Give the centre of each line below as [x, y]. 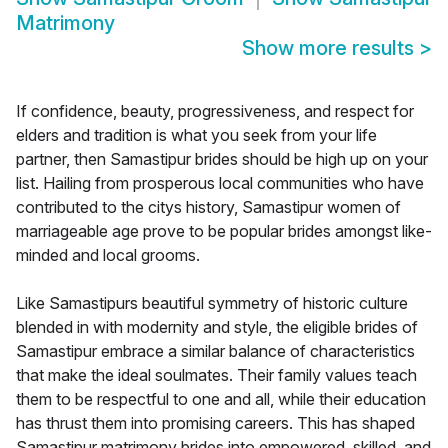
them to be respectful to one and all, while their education [221, 399]
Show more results [330, 48]
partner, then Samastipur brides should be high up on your [222, 159]
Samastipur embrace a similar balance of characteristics [215, 351]
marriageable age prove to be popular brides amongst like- [224, 231]
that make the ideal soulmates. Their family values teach [216, 375]
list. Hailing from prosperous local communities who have [220, 183]
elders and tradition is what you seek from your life [196, 135]
